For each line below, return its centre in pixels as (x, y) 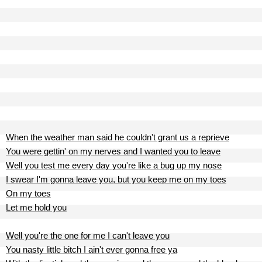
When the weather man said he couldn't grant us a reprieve (118, 137)
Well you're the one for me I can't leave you (88, 235)
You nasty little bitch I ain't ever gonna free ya (92, 249)
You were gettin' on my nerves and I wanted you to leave (113, 151)
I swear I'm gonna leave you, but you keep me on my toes (116, 179)
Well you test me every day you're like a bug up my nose (114, 165)
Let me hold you (36, 207)
